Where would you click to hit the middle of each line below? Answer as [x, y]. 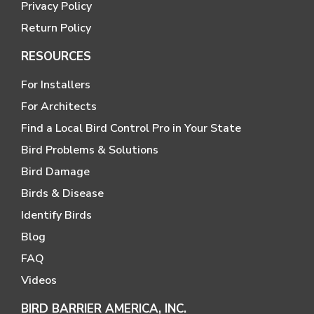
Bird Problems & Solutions [90, 150]
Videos [39, 281]
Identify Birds [56, 216]
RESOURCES [56, 57]
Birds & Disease [62, 194]
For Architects [59, 107]
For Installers [56, 85]
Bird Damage [55, 172]
